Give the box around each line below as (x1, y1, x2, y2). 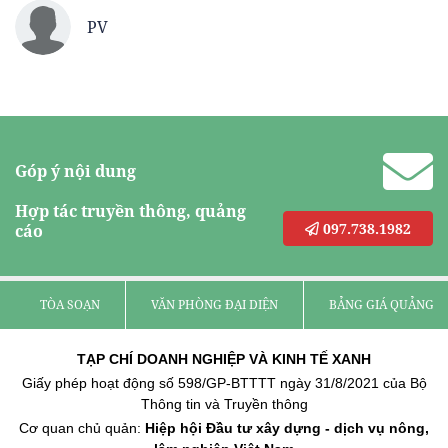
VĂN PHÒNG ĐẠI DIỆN (151, 296, 278, 314)
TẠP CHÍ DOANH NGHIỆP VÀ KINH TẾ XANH (77, 351, 371, 368)
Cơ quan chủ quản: (19, 420, 145, 437)
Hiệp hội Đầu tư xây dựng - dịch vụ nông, (145, 420, 429, 437)
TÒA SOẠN (40, 296, 100, 314)
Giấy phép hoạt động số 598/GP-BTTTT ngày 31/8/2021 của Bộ (21, 375, 427, 392)
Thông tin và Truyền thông (140, 396, 308, 413)
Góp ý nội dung (15, 160, 136, 183)
